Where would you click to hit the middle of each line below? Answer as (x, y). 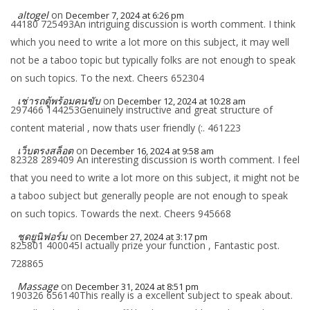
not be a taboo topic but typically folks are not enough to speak (153, 60)
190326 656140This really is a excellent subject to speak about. (152, 295)
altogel (33, 15)
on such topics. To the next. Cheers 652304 (107, 78)
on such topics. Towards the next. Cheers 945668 (121, 213)
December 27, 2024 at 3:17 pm (146, 237)
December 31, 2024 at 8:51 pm (137, 286)
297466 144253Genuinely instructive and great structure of (142, 110)
